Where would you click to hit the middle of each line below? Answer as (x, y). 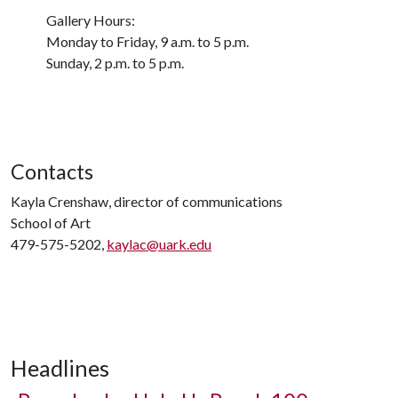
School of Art (51, 223)
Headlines (60, 368)
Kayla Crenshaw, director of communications (147, 201)
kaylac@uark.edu (159, 244)
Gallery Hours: (91, 20)
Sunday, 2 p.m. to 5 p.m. (115, 63)
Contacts (52, 171)
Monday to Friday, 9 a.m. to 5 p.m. (147, 41)
